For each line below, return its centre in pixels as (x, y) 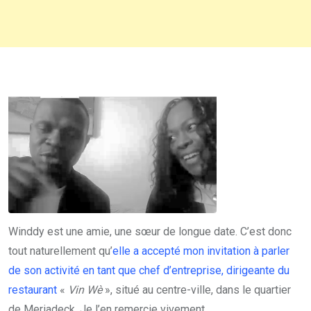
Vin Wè (85, 290)
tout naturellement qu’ (60, 251)
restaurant (33, 290)
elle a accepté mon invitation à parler (201, 251)
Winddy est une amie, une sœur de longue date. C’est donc (150, 232)
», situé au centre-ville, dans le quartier (196, 290)
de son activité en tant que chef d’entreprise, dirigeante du (149, 271)
